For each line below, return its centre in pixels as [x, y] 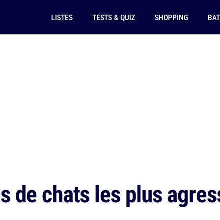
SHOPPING [171, 17]
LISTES [62, 17]
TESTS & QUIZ [113, 17]
